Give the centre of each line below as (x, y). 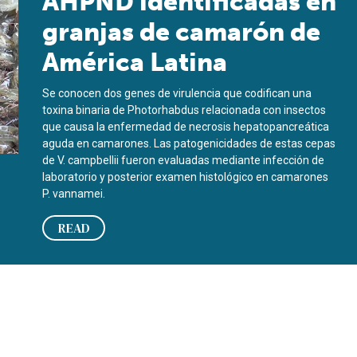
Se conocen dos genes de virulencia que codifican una (177, 93)
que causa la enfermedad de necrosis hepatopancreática (186, 127)
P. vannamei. (74, 194)
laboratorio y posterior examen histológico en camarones (186, 177)
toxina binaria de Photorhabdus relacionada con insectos (184, 110)
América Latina (135, 62)
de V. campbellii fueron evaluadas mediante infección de (184, 160)
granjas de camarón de (182, 32)
